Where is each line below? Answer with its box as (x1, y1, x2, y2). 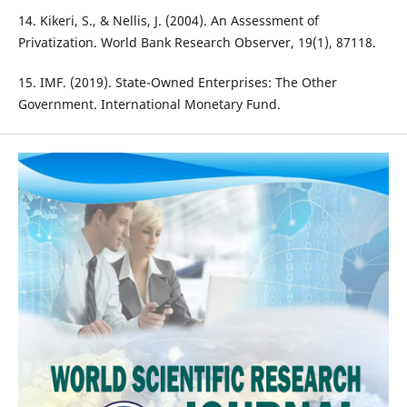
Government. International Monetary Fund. (17, 95, 281, 114)
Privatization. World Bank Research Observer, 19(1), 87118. (17, 34, 376, 52)
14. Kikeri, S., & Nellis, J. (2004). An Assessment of (17, 12, 319, 30)
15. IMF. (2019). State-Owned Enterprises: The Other (17, 74, 337, 92)
